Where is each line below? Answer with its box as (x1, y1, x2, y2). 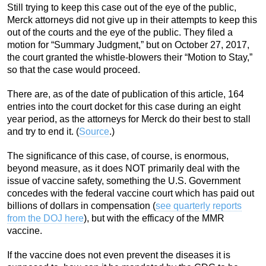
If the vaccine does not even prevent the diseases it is (7, 249, 230, 260)
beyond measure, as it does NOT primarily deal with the (7, 163, 240, 173)
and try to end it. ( (7, 126, 79, 137)
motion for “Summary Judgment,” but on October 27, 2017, (7, 39, 249, 50)
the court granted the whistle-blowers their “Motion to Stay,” (7, 52, 252, 62)
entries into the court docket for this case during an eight (7, 101, 240, 112)
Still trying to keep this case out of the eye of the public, (7, 2, 236, 12)
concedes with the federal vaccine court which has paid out (7, 188, 254, 198)
